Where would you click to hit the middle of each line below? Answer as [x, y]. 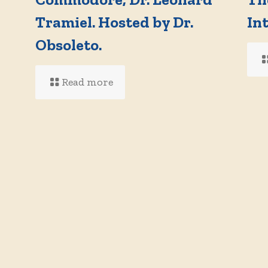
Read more [88, 82]
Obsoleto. [69, 45]
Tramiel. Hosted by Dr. [115, 22]
